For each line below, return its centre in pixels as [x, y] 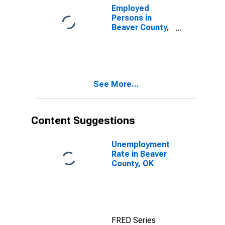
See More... [116, 84]
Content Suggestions [83, 121]
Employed [130, 8]
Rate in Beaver [139, 154]
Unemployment [141, 144]
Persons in [132, 18]
